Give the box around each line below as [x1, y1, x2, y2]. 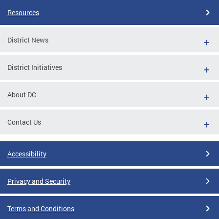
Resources [7, 7, 39, 17]
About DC [7, 89, 36, 99]
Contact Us [7, 117, 41, 127]
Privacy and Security [7, 176, 70, 186]
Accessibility [7, 149, 46, 158]
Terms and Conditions [7, 203, 74, 213]
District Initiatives [7, 62, 62, 72]
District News [7, 35, 48, 44]
